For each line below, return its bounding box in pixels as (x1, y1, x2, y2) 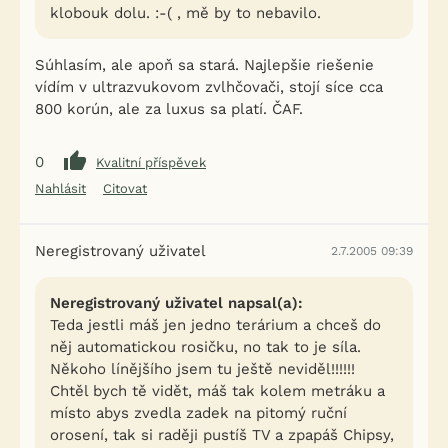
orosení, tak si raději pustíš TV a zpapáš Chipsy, (50, 426, 394, 444)
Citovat (103, 181, 147, 196)
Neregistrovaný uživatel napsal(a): (50, 294, 303, 312)
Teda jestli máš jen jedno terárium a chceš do (50, 316, 381, 334)
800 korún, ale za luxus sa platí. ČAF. (35, 100, 303, 118)
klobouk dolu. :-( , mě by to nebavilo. (50, 4, 321, 22)
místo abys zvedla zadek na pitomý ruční (50, 404, 347, 422)
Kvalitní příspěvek (96, 154, 206, 170)
